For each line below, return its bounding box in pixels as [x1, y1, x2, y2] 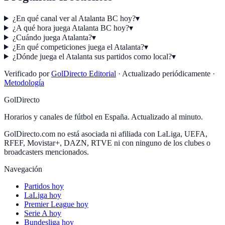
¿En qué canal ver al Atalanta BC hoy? [12, 14, 136, 23]
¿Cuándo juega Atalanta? [12, 33, 92, 42]
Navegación [4, 164, 42, 173]
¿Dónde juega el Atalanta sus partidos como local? [12, 52, 172, 61]
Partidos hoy [24, 181, 64, 190]
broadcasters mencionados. [4, 147, 89, 156]
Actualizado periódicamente [122, 69, 210, 78]
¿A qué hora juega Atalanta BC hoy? [12, 23, 129, 32]
